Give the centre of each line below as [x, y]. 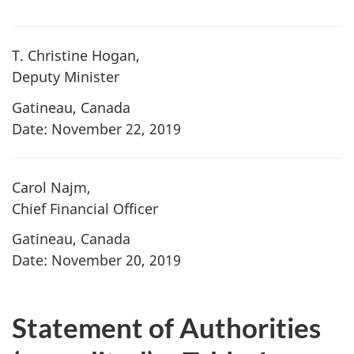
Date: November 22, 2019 [96, 128]
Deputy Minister [66, 77]
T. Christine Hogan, [76, 55]
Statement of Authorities [166, 327]
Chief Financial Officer [85, 208]
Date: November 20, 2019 [96, 260]
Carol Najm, [51, 187]
